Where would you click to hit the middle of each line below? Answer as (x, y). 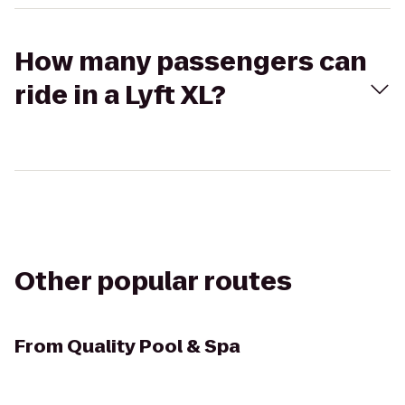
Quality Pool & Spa (154, 346)
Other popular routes (153, 282)
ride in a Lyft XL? (120, 95)
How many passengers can (191, 62)
